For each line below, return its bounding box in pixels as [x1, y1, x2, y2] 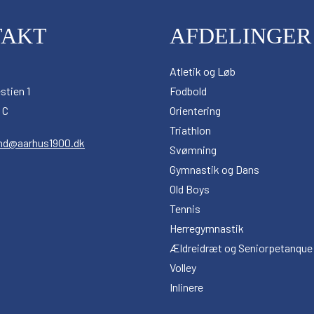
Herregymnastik [170, 221, 244, 235]
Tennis [170, 202, 200, 215]
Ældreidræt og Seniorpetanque [170, 241, 313, 254]
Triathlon [170, 123, 211, 137]
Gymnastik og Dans [170, 163, 259, 176]
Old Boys [170, 182, 210, 196]
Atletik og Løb [170, 64, 235, 78]
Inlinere [170, 280, 203, 294]
